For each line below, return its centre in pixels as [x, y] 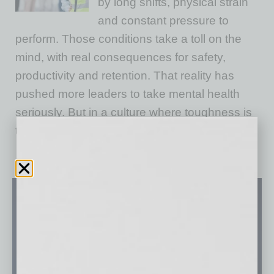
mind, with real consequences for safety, [120, 57]
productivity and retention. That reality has [125, 76]
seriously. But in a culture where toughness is [134, 112]
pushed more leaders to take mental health [128, 94]
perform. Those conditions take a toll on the [128, 39]
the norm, [42, 131]
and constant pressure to [163, 20]
